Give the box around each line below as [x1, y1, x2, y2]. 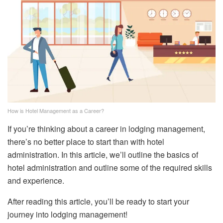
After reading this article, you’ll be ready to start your [7, 195, 189, 207]
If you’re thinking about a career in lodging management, [7, 122, 205, 134]
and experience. [7, 174, 64, 186]
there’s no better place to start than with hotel [7, 135, 164, 147]
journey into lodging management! [7, 208, 127, 220]
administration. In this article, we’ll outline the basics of [7, 148, 198, 160]
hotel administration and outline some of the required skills [7, 161, 212, 173]
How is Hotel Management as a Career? [7, 106, 104, 114]
